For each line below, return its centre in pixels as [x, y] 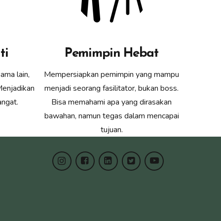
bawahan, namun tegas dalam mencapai [111, 116]
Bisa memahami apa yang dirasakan [111, 102]
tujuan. [111, 129]
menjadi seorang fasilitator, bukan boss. [111, 88]
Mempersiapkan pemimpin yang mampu [111, 74]
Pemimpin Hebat [111, 53]
